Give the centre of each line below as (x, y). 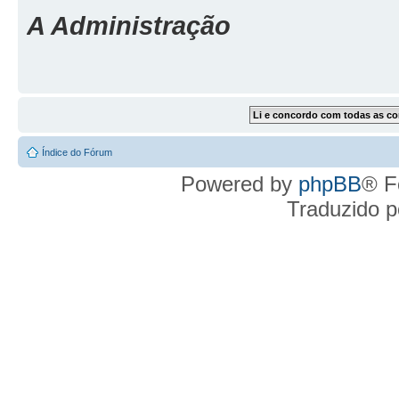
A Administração (129, 25)
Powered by (240, 183)
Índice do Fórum (77, 152)
